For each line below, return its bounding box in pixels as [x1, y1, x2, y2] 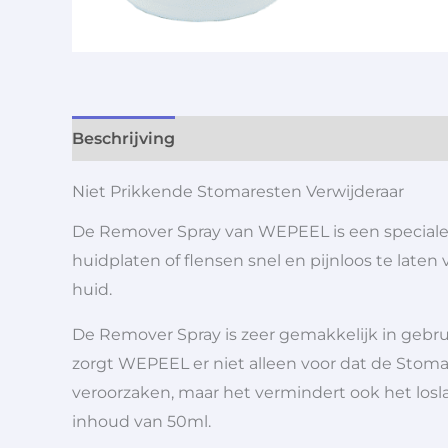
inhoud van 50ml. [72, 412, 211, 432]
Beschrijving [72, 128, 175, 148]
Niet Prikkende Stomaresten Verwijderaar [72, 181, 404, 201]
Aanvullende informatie [195, 128, 392, 148]
